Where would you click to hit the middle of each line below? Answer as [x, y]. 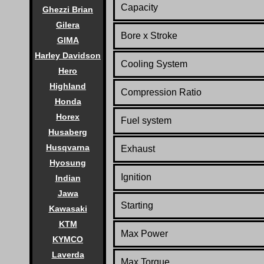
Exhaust [138, 149]
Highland [68, 86]
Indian [68, 178]
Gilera [68, 25]
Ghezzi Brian [68, 9]
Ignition [137, 177]
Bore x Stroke [149, 36]
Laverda [68, 255]
